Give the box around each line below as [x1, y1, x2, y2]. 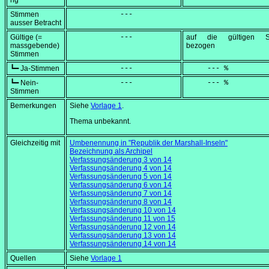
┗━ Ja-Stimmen [10, 64, 59, 73]
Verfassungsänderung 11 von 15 [70, 214, 175, 223]
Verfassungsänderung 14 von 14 [70, 240, 176, 249]
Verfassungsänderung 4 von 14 [70, 164, 172, 173]
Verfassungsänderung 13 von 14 [70, 231, 176, 240]
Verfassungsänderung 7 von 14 [70, 189, 172, 198]
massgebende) [10, 41, 59, 50]
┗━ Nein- [10, 79, 38, 88]
